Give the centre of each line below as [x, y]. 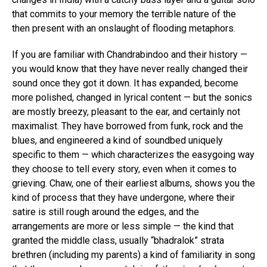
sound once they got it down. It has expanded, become [125, 83]
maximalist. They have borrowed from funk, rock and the [128, 126]
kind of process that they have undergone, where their [123, 197]
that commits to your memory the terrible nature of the [124, 14]
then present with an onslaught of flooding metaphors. [124, 28]
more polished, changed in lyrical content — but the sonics [132, 97]
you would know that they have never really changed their [130, 69]
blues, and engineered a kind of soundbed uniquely [117, 140]
